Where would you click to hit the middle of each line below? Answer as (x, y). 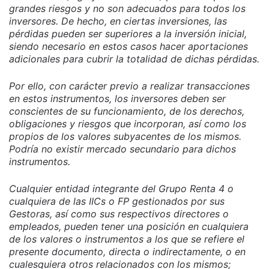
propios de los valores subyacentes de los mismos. (125, 136)
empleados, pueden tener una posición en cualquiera (129, 226)
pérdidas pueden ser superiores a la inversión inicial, (128, 33)
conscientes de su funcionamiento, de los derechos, (127, 111)
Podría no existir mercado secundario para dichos (122, 149)
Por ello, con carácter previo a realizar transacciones (129, 86)
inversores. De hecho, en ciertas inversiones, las (118, 21)
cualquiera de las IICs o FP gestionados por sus (117, 201)
